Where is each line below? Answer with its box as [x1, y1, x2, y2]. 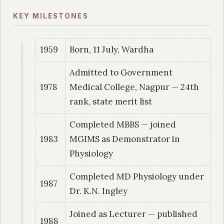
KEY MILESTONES [13, 12, 88, 20]
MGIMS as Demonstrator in [69, 133, 180, 145]
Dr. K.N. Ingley [69, 185, 127, 197]
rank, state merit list [69, 96, 152, 107]
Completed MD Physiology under [69, 171, 204, 182]
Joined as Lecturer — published [69, 208, 197, 220]
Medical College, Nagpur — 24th [69, 81, 199, 93]
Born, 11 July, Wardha [69, 44, 153, 55]
